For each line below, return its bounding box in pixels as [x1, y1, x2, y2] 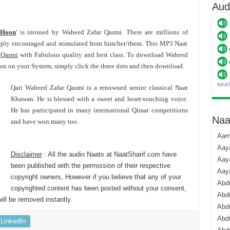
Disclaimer [10, 150, 42, 158]
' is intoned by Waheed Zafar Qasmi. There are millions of [16, 28, 188, 36]
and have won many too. [10, 118, 79, 125]
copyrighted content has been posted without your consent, [10, 184, 186, 192]
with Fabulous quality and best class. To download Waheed [17, 51, 188, 59]
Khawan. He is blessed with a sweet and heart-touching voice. [10, 95, 188, 103]
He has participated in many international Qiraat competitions [10, 106, 188, 114]
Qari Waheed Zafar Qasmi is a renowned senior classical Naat [10, 84, 188, 91]
